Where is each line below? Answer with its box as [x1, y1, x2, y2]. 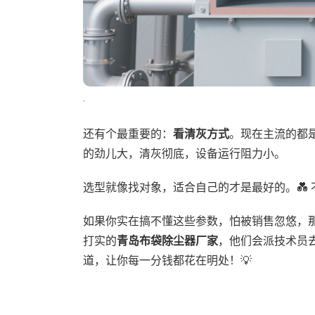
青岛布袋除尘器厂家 [116, 235, 218, 247]
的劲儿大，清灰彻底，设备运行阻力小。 [82, 148, 285, 160]
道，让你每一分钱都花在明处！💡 [82, 255, 252, 267]
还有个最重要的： [82, 128, 173, 141]
